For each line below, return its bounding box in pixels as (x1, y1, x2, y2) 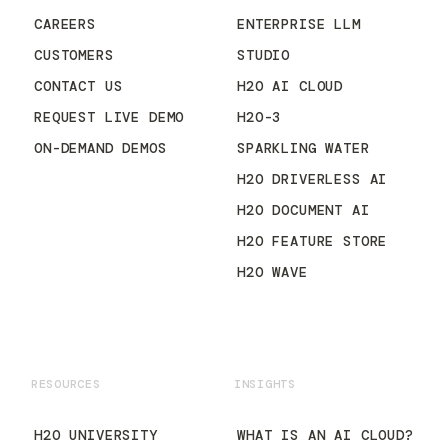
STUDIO (237, 46, 291, 64)
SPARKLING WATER (237, 139, 370, 157)
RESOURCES (31, 376, 101, 392)
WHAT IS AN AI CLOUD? (237, 426, 414, 444)
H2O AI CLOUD (237, 77, 344, 95)
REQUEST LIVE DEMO (34, 108, 185, 126)
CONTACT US (34, 77, 123, 95)
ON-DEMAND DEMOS (34, 139, 167, 157)
